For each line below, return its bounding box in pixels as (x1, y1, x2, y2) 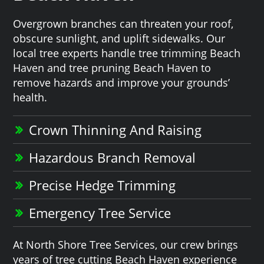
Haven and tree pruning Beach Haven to (13, 60, 212, 75)
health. (13, 90, 48, 104)
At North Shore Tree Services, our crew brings (13, 237, 239, 252)
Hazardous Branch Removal (29, 148, 196, 166)
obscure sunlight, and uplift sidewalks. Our (13, 31, 226, 45)
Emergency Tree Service (29, 203, 171, 222)
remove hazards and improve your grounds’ (13, 75, 230, 90)
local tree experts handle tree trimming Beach (13, 45, 241, 60)
